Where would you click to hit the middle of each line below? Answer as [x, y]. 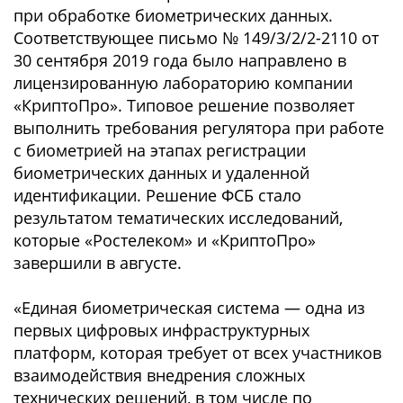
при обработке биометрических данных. [173, 15]
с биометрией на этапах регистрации [160, 150]
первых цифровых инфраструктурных [161, 330]
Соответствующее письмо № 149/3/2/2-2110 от [196, 38]
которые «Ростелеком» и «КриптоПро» [165, 240]
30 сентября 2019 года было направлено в [180, 60]
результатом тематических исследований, [178, 218]
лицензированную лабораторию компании [183, 83]
